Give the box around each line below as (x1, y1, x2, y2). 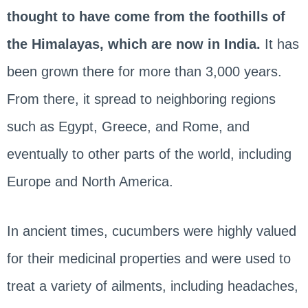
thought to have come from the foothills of (6, 8, 285, 24)
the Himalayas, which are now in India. (6, 36, 261, 52)
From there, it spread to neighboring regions (6, 91, 276, 107)
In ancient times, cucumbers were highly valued (6, 223, 296, 239)
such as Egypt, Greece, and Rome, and (6, 118, 250, 134)
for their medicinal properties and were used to (6, 250, 291, 266)
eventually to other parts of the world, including (6, 146, 291, 162)
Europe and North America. (6, 173, 173, 189)
